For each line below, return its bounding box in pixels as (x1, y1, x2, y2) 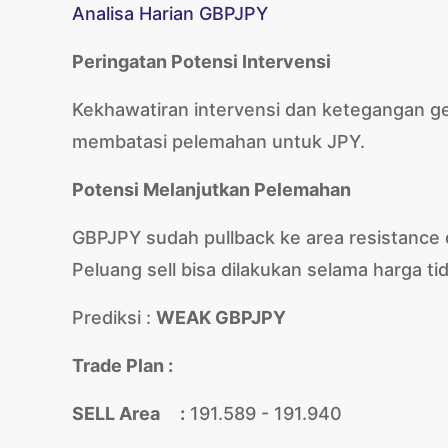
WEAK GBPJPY (156, 307, 286, 328)
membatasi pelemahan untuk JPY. (72, 131, 365, 152)
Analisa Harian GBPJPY (72, 3, 268, 24)
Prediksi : (72, 307, 156, 328)
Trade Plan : (72, 355, 173, 376)
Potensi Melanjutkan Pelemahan (72, 179, 351, 200)
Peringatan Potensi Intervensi (72, 51, 331, 72)
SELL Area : (72, 403, 185, 424)
